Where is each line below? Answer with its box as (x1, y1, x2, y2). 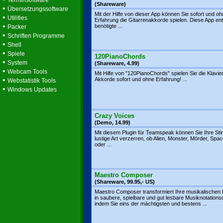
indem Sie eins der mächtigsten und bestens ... (95, 201, 207, 207)
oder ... (95, 141, 111, 147)
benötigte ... (95, 23, 122, 29)
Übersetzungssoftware (7, 5, 68, 12)
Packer (7, 23, 26, 30)
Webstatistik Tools (7, 77, 56, 84)
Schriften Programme (7, 32, 65, 39)
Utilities (7, 14, 27, 21)
